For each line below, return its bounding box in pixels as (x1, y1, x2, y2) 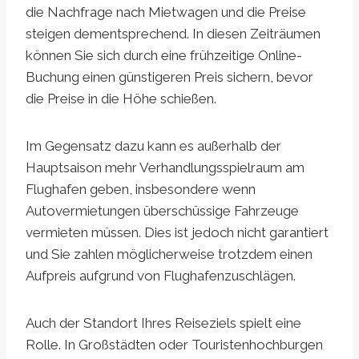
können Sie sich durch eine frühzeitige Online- (26, 47, 302, 64)
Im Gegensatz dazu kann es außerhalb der (26, 138, 281, 155)
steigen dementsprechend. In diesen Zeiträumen (26, 26, 321, 42)
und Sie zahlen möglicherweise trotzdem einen (26, 246, 313, 263)
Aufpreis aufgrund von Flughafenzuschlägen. (26, 268, 296, 284)
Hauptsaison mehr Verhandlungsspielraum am (26, 159, 305, 176)
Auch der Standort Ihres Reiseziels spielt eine (26, 315, 301, 332)
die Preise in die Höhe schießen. (26, 91, 216, 107)
